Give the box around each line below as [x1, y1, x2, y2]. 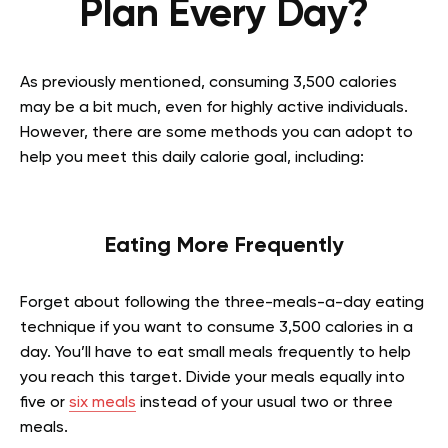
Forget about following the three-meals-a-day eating [20, 295, 424, 311]
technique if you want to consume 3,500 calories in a [20, 320, 413, 336]
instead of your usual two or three [136, 395, 393, 411]
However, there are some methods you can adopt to [20, 125, 413, 141]
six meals [69, 395, 136, 411]
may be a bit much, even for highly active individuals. [20, 100, 408, 116]
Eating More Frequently [104, 235, 344, 257]
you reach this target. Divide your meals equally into [20, 370, 405, 386]
